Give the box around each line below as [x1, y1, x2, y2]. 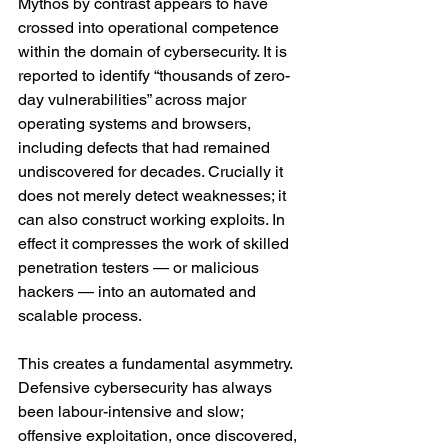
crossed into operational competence [18, 18, 283, 37]
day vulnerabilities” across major [18, 90, 250, 109]
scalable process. [18, 306, 142, 325]
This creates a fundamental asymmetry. [18, 354, 296, 373]
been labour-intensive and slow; [18, 402, 247, 421]
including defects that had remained [18, 138, 274, 157]
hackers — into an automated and [18, 282, 260, 301]
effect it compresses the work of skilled [18, 234, 293, 253]
